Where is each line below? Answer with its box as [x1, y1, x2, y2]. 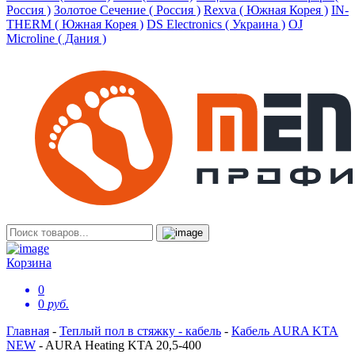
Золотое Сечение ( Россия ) [54, 3, 200, 17]
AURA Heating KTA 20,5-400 [45, 338, 201, 352]
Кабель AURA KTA [231, 324, 338, 338]
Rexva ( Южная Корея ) [204, 3, 328, 17]
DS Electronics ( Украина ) [147, 17, 285, 31]
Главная [6, 324, 49, 338]
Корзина [6, 256, 52, 269]
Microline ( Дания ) [6, 32, 106, 45]
